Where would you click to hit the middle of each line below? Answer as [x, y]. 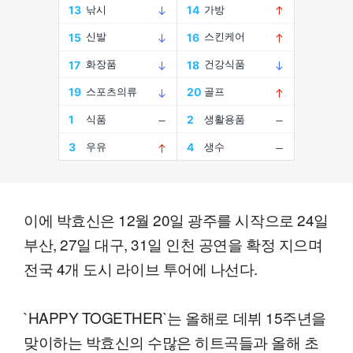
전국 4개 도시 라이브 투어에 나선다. [141, 269]
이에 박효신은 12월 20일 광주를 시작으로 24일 [176, 220]
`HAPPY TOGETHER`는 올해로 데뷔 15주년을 [175, 318]
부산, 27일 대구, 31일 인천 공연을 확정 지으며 [173, 244]
